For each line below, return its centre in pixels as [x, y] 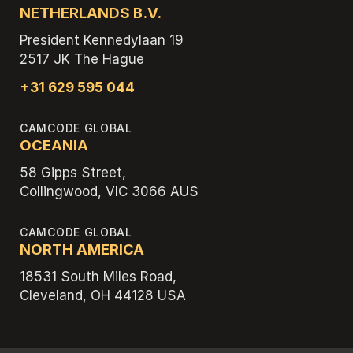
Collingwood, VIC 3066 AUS [109, 191]
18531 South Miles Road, [98, 276]
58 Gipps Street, [73, 172]
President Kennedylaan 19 [102, 40]
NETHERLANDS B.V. [91, 13]
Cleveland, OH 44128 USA [103, 295]
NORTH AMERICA [82, 249]
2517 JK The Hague [82, 59]
